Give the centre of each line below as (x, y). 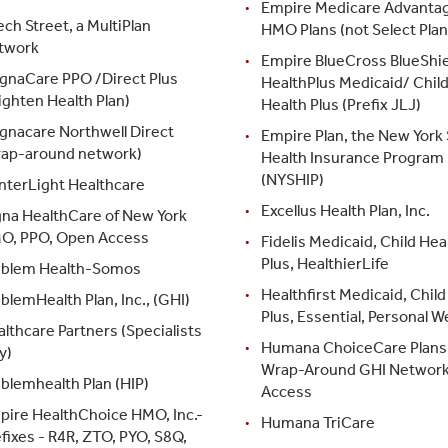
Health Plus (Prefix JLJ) (340, 104)
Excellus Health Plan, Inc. (345, 210)
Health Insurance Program (352, 157)
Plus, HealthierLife (324, 263)
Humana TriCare (317, 422)
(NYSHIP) (292, 179)
